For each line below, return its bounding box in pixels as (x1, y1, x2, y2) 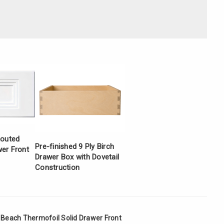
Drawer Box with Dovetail (35, 152, 119, 161)
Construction (35, 162, 79, 172)
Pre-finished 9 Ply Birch (35, 141, 114, 151)
